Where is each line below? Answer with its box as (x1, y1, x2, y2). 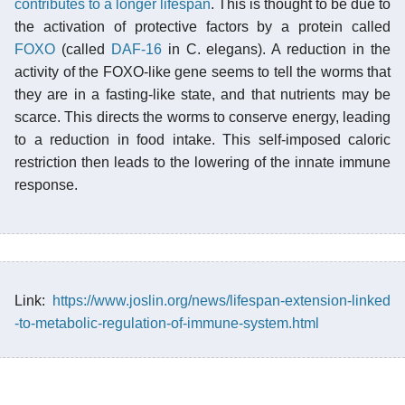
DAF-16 (110, 41, 162, 57)
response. (14, 176, 78, 193)
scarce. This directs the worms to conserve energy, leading (14, 108, 391, 125)
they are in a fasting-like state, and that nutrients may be (14, 86, 391, 102)
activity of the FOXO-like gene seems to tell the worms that (14, 63, 391, 80)
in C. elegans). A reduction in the (161, 41, 391, 57)
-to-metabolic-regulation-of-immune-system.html (14, 315, 319, 331)
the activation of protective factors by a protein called (14, 18, 391, 34)
